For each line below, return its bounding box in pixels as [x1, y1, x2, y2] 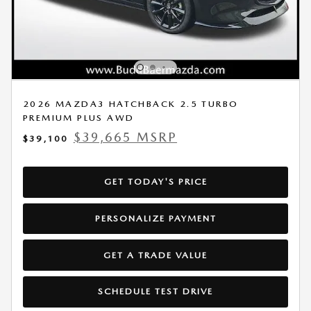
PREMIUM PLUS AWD [23, 112, 135, 123]
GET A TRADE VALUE [103, 249, 208, 260]
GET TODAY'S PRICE [103, 176, 208, 187]
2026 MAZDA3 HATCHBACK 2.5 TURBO [23, 99, 239, 109]
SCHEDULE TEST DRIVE [98, 286, 213, 297]
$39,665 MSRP [73, 130, 178, 144]
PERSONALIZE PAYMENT [94, 213, 217, 224]
